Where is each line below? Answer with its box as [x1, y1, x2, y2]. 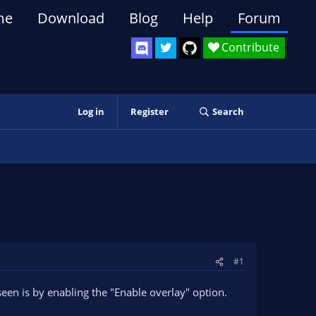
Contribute [221, 39, 279, 55]
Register [130, 105, 169, 118]
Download [37, 8, 104, 28]
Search [212, 105, 244, 118]
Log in [77, 105, 104, 118]
